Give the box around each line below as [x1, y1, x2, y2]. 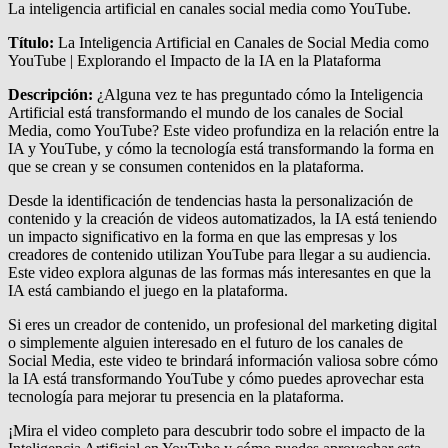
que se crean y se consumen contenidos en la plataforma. [8, 158, 364, 176]
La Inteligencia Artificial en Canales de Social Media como [54, 34, 429, 52]
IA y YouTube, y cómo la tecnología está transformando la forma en [8, 140, 434, 158]
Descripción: [8, 86, 93, 104]
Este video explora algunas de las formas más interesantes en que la [8, 264, 431, 282]
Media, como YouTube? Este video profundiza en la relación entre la [8, 122, 439, 140]
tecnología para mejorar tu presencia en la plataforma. [8, 388, 344, 406]
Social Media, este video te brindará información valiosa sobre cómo [8, 352, 438, 370]
